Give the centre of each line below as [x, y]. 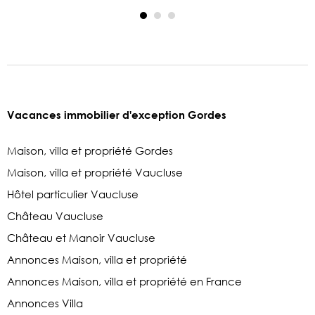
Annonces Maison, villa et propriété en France [124, 281]
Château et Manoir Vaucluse [81, 237]
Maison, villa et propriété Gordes [90, 150]
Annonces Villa [45, 303]
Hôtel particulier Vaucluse [73, 194]
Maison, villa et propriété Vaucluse [95, 172]
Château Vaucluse [55, 216]
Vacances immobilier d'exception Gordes [117, 114]
